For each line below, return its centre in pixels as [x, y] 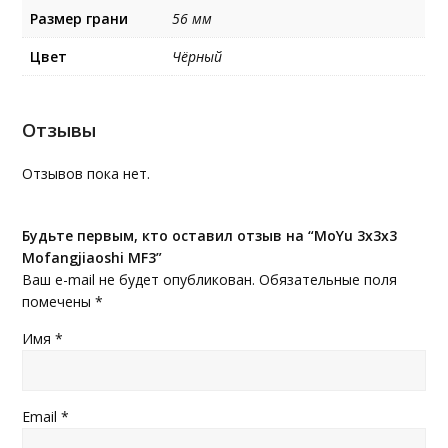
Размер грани [79, 18]
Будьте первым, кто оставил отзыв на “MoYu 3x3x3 [210, 235]
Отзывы [59, 129]
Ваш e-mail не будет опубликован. [139, 279]
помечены [59, 301]
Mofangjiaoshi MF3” [92, 257]
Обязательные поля [326, 279]
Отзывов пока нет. [86, 173]
